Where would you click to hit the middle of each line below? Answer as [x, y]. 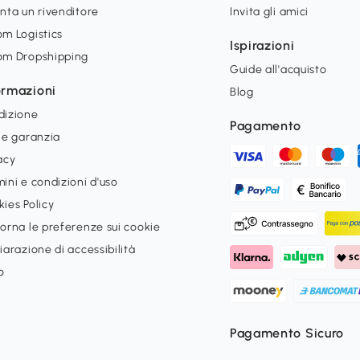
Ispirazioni [262, 46]
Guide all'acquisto [278, 70]
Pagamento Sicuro [287, 333]
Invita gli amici [269, 12]
